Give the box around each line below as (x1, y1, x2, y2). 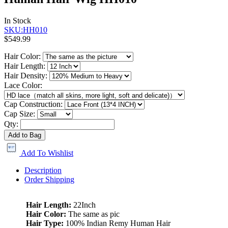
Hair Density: (4, 71, 47, 80)
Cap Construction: (4, 99, 63, 108)
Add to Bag (8, 131, 41, 139)
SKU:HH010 (4, 25, 47, 34)
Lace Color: (4, 80, 42, 90)
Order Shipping (24, 175, 74, 184)
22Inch (73, 200, 96, 209)
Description (24, 165, 62, 175)
